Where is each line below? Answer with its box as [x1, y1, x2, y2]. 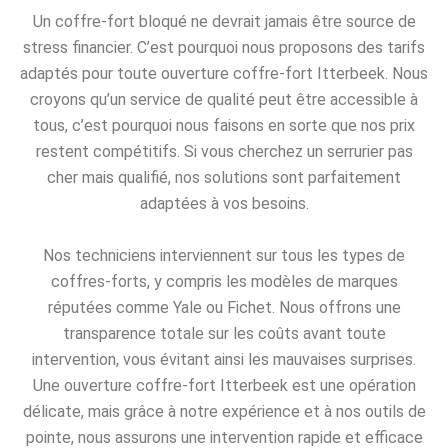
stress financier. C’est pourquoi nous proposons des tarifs [23, 38, 425, 58]
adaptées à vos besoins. [139, 194, 309, 214]
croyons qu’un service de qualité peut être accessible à [30, 90, 418, 110]
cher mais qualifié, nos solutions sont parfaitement [47, 168, 401, 188]
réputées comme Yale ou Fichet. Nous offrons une [47, 297, 401, 317]
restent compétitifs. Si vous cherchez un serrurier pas [35, 142, 413, 162]
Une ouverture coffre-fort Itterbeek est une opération [32, 375, 416, 395]
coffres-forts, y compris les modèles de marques [50, 271, 398, 291]
